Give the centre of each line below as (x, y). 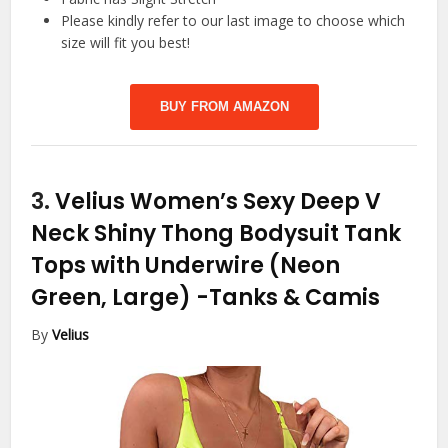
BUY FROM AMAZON (224, 107)
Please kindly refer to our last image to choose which (233, 21)
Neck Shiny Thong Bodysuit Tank (216, 234)
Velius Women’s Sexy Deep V (218, 202)
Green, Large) (114, 298)
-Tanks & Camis (288, 298)
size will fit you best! (126, 43)
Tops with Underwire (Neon (186, 266)
